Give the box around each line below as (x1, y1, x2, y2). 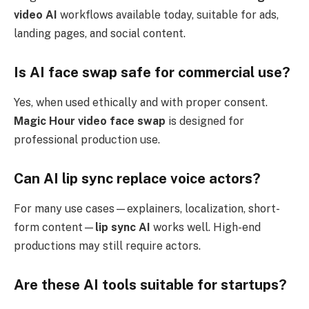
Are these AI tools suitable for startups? (14, 276, 287, 293)
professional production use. (14, 133, 160, 147)
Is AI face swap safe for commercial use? (14, 63, 290, 81)
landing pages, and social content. (14, 27, 186, 41)
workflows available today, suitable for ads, (57, 8, 279, 22)
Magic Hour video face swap (14, 114, 166, 128)
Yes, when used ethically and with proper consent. (14, 96, 268, 110)
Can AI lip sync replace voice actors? (14, 170, 261, 187)
